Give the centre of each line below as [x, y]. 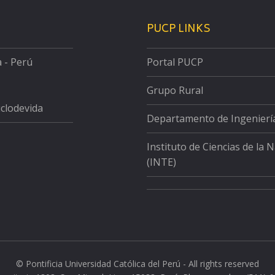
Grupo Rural [175, 90]
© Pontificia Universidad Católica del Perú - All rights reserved [137, 263]
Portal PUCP [175, 62]
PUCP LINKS [179, 29]
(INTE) [161, 162]
